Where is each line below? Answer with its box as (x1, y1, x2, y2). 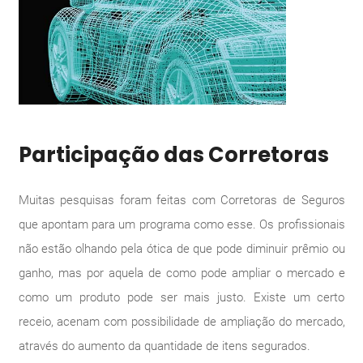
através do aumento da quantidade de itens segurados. (18, 338, 310, 353)
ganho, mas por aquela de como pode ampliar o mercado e (18, 265, 345, 280)
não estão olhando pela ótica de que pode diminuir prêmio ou (18, 241, 345, 256)
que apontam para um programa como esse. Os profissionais (18, 216, 345, 232)
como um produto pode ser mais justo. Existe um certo (18, 289, 345, 305)
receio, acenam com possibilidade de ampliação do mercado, (18, 314, 345, 329)
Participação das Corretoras (18, 140, 329, 170)
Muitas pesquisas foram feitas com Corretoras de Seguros (18, 192, 345, 207)
